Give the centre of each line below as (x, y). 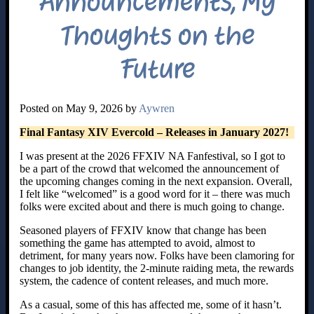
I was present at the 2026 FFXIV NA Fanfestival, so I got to (152, 156)
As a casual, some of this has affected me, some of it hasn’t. (151, 304)
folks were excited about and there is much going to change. (152, 206)
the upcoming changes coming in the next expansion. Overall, (156, 181)
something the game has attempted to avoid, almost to (137, 243)
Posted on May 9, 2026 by (79, 108)
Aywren (157, 108)
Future (157, 69)
